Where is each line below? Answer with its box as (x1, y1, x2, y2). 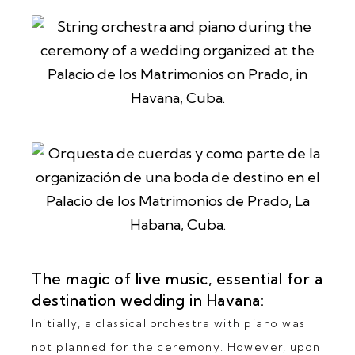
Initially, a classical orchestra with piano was (32, 315, 306, 330)
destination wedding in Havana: (32, 290, 265, 310)
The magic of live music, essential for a (32, 269, 323, 288)
